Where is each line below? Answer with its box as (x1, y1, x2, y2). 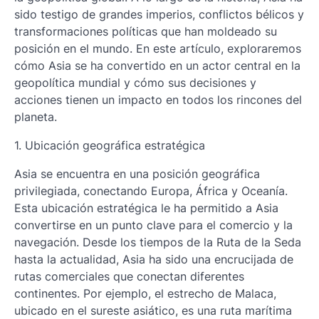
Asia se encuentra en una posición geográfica (14, 167, 260, 181)
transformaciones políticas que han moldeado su (14, 24, 277, 38)
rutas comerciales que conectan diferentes (14, 269, 244, 283)
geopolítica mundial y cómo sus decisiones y (14, 75, 256, 90)
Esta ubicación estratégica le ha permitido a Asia (14, 201, 278, 215)
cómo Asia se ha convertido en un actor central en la (14, 58, 300, 73)
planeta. (14, 110, 57, 124)
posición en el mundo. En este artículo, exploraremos (14, 41, 301, 56)
